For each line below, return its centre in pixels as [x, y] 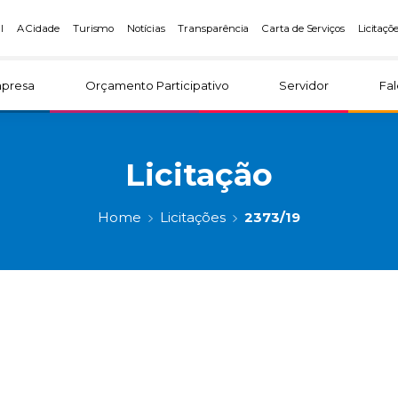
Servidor [304, 85]
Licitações [193, 217]
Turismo [93, 29]
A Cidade [38, 29]
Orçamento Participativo [157, 85]
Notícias [146, 29]
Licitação [199, 174]
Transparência [214, 29]
